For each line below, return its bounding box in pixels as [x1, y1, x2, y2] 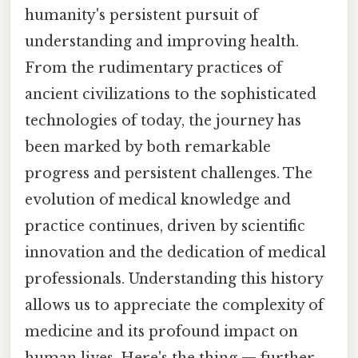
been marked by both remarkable [25, 138, 271, 157]
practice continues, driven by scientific [25, 217, 305, 236]
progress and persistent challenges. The [25, 165, 312, 183]
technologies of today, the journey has [25, 112, 301, 130]
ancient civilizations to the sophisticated [25, 86, 316, 104]
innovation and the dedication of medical [25, 244, 326, 262]
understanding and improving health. [25, 33, 299, 51]
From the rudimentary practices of [25, 59, 282, 78]
